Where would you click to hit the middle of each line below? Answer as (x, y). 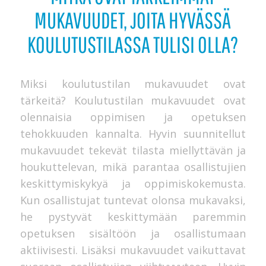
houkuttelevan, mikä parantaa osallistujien (133, 167)
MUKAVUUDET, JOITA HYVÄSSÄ (133, 20)
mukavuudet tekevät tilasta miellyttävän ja (133, 151)
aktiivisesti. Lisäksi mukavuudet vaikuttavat (133, 250)
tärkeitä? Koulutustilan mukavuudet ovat (133, 101)
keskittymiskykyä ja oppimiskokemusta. (133, 184)
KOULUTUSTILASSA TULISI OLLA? (133, 45)
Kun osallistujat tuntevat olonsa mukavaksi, (133, 200)
